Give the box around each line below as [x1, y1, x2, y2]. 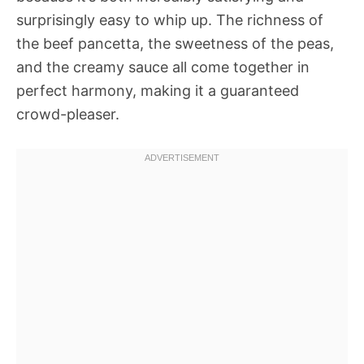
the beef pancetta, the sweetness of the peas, [16, 35, 334, 52]
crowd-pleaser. [16, 106, 119, 123]
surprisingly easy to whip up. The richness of [16, 11, 323, 28]
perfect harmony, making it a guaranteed [16, 82, 299, 99]
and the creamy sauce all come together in [16, 58, 310, 76]
